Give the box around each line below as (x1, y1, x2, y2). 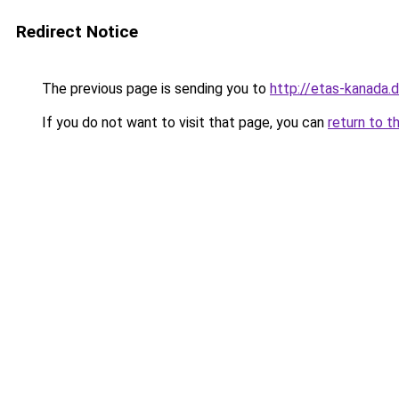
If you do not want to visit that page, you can (38, 114, 328, 131)
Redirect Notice (16, 21, 138, 42)
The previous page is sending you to (38, 80, 270, 97)
